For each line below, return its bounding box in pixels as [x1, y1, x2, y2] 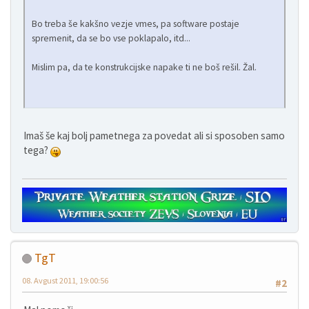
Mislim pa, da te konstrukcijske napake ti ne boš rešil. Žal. [32, 61, 257, 74]
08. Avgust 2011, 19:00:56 [22, 275, 108, 286]
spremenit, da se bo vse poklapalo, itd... [32, 32, 190, 45]
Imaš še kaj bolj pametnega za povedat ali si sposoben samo [23, 129, 285, 143]
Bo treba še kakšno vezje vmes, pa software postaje [32, 18, 239, 30]
